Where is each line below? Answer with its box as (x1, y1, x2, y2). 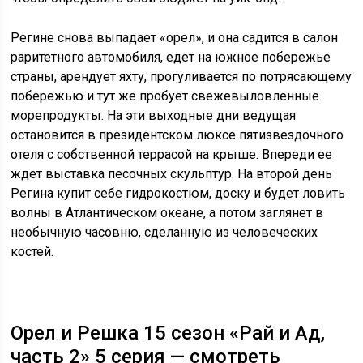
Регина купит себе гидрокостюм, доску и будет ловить (11, 185, 346, 201)
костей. (11, 243, 54, 259)
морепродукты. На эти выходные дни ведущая (11, 107, 297, 123)
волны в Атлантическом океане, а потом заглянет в (11, 204, 324, 220)
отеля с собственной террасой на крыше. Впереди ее (11, 146, 333, 162)
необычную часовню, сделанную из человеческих (11, 224, 318, 240)
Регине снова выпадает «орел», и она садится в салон (11, 29, 339, 45)
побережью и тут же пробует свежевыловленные (11, 88, 320, 104)
